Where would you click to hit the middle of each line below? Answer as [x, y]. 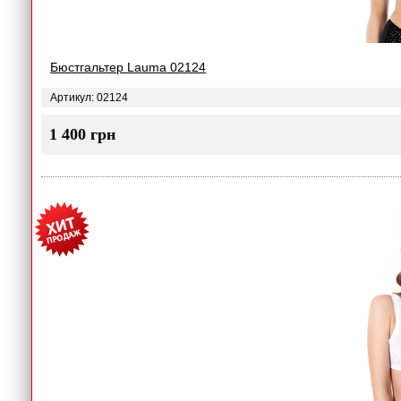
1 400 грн [82, 134]
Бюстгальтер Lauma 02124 [128, 67]
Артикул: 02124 [89, 98]
